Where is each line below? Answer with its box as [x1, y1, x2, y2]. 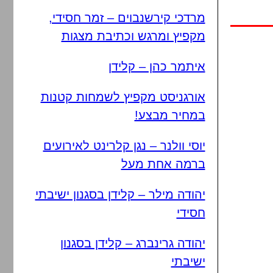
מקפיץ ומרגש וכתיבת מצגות [61, 29, 205, 43]
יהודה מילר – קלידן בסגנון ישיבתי [35, 188, 205, 201]
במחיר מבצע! [134, 108, 205, 122]
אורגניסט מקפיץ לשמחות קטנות [40, 90, 205, 104]
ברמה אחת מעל [121, 157, 205, 171]
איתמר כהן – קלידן [108, 60, 205, 73]
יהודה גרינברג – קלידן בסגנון [60, 236, 205, 250]
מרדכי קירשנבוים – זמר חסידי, [48, 11, 205, 24]
